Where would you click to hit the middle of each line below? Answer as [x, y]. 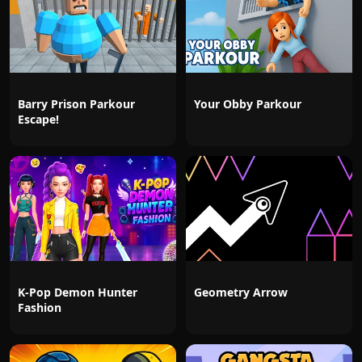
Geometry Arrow [241, 292]
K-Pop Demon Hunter [78, 292]
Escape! [38, 119]
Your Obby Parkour [248, 104]
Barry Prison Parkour [76, 104]
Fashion [40, 307]
